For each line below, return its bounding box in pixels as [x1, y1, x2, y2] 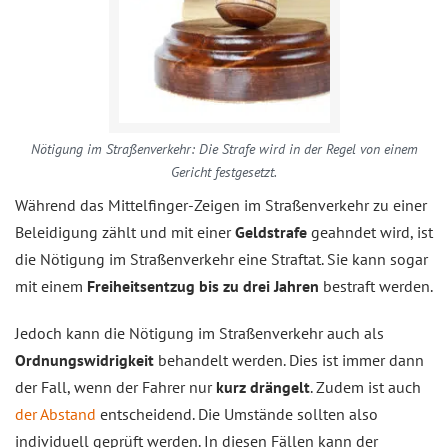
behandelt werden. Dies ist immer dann [154, 350, 424, 371]
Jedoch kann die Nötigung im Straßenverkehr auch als [15, 323, 384, 344]
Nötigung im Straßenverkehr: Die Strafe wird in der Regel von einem [30, 140, 418, 159]
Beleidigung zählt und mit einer [15, 222, 235, 243]
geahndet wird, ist [311, 222, 433, 243]
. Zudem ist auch [310, 377, 421, 398]
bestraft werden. [319, 276, 433, 297]
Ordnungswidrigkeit [15, 350, 154, 371]
